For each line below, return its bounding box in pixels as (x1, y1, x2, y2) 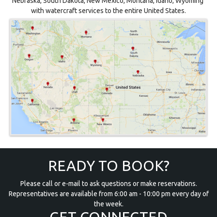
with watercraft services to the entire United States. (31, 6, 186, 15)
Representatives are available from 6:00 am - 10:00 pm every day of (8, 189, 209, 198)
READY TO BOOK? (47, 157, 170, 174)
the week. (93, 200, 124, 208)
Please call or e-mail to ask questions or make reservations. (20, 179, 197, 187)
